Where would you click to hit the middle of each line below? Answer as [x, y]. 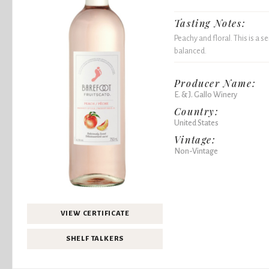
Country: [196, 111]
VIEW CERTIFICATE [95, 213]
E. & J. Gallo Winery [205, 94]
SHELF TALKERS [95, 238]
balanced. [190, 50]
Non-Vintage [196, 151]
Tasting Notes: [210, 23]
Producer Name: [215, 83]
